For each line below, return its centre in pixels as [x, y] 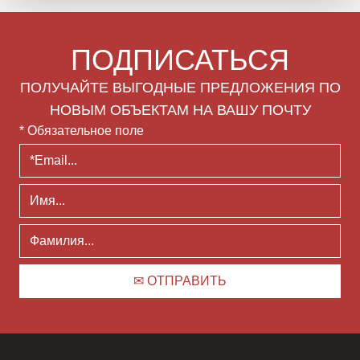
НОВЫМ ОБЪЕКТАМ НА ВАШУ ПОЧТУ [180, 110]
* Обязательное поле [82, 131]
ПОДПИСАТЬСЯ [180, 60]
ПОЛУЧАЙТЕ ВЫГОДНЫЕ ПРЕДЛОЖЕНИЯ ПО [180, 88]
